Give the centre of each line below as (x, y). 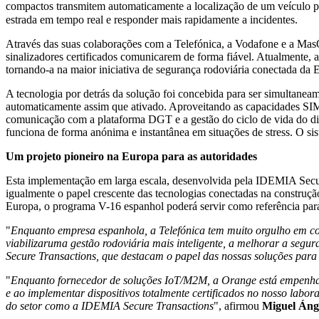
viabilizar (27, 243)
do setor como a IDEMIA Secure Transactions (110, 305)
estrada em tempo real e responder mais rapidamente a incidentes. (152, 19)
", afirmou (238, 305)
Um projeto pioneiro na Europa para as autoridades (131, 156)
